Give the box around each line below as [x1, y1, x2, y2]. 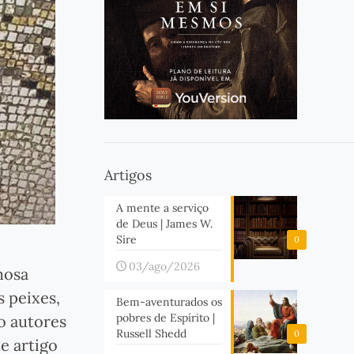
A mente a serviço [115, 201, 209, 215]
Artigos [104, 166, 152, 184]
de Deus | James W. [115, 217, 213, 231]
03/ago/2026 [128, 259, 200, 273]
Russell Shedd [115, 326, 186, 341]
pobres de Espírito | [115, 311, 215, 325]
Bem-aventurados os [115, 295, 222, 309]
